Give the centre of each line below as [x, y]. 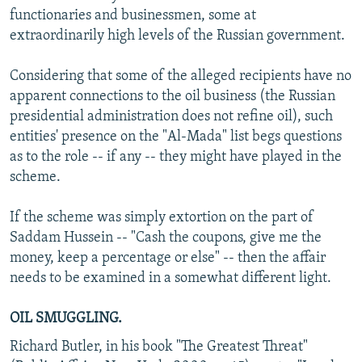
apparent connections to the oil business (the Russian [173, 96]
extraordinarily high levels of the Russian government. [177, 36]
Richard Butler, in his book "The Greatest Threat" [159, 347]
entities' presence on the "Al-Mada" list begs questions [176, 137]
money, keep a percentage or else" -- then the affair [168, 258]
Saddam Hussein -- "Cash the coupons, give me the [166, 238]
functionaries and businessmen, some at [133, 15]
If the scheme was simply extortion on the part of [162, 217]
